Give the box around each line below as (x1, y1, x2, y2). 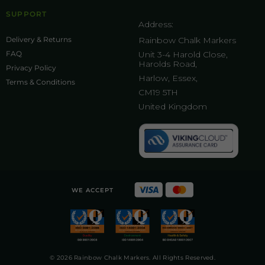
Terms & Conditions (6, 77, 75, 87)
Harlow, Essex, (138, 73, 198, 84)
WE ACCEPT (72, 186, 114, 194)
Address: (138, 19, 173, 30)
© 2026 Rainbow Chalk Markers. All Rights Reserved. (50, 254, 215, 261)
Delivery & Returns (6, 35, 72, 44)
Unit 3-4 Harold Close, (138, 49, 228, 60)
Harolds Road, (138, 59, 197, 70)
